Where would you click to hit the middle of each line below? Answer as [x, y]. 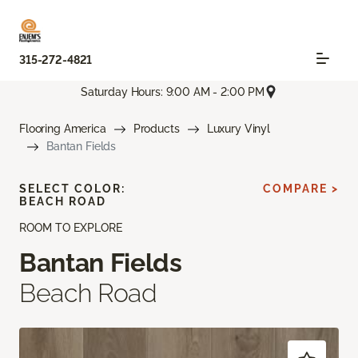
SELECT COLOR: [72, 189]
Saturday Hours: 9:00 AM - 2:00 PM [173, 91]
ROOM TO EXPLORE [71, 228]
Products [156, 129]
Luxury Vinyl [238, 129]
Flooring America [63, 129]
